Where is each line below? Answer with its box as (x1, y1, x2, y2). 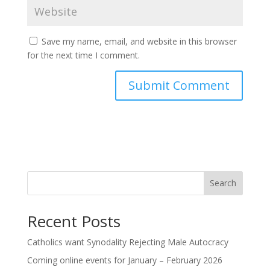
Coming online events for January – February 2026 (27, 254, 222, 266)
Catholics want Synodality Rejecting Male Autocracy (27, 236, 228, 248)
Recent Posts (27, 210, 121, 232)
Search (210, 177, 237, 189)
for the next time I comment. (27, 49, 140, 61)
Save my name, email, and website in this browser (41, 35, 237, 47)
